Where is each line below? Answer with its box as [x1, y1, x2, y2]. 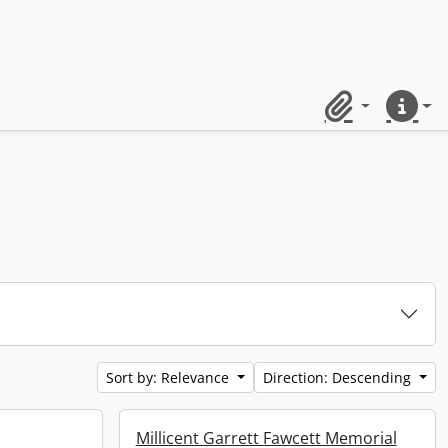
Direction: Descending [263, 368, 416, 387]
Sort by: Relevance [106, 368, 234, 387]
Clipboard [315, 105, 390, 128]
